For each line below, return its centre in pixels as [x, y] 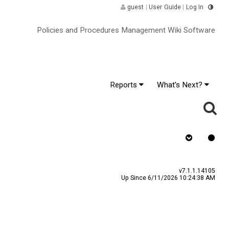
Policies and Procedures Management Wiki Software [125, 30]
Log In [195, 7]
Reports [125, 85]
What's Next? [180, 85]
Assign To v [83, 138]
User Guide [165, 7]
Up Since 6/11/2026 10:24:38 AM [168, 178]
